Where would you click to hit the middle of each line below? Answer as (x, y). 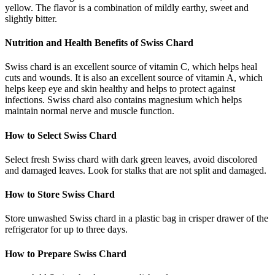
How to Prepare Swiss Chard (66, 254)
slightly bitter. (31, 18)
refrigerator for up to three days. (66, 230)
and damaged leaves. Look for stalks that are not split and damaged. (136, 170)
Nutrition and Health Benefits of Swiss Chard (99, 43)
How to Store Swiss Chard (60, 195)
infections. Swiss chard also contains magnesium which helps (123, 100)
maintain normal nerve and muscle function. (90, 111)
